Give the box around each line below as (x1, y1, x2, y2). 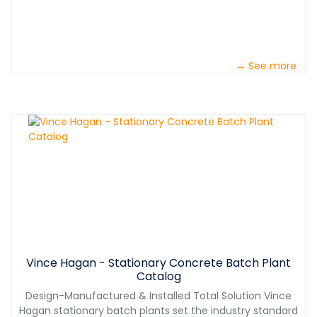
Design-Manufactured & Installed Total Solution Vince (25, 289, 292, 304)
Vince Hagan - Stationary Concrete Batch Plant (26, 255, 291, 272)
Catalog (136, 268, 181, 285)
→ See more (236, 59, 296, 74)
